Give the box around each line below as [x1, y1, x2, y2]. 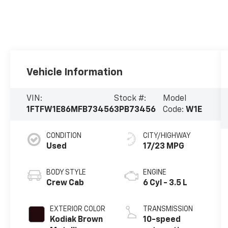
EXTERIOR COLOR [50, 206, 106, 213]
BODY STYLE [46, 169, 87, 177]
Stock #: [114, 95, 147, 103]
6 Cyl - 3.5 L [142, 179, 187, 188]
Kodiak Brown [50, 216, 103, 224]
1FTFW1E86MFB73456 [26, 106, 115, 115]
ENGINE [142, 169, 166, 177]
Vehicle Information [26, 67, 123, 78]
